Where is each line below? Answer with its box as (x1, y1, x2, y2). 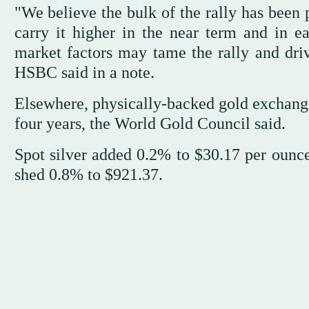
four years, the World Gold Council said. (14, 114, 286, 133)
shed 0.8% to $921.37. (14, 166, 163, 184)
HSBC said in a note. (14, 63, 154, 82)
